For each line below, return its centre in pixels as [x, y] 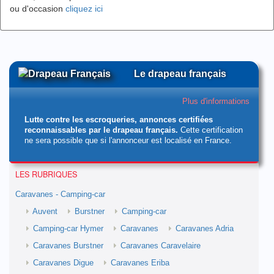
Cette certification [210, 130]
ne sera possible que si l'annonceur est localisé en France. [128, 141]
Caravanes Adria [205, 229]
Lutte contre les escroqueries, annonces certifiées [119, 120]
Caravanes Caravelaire [161, 246]
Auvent [45, 212]
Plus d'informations [216, 102]
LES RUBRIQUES [46, 174]
